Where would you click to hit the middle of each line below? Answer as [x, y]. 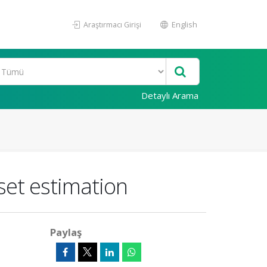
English [184, 24]
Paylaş [66, 232]
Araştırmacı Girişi [111, 24]
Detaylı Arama [170, 95]
